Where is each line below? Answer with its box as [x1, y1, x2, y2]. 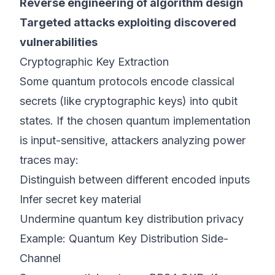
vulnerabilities [20, 36, 98, 48]
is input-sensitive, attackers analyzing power [20, 134, 246, 147]
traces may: [20, 153, 79, 166]
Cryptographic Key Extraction [20, 55, 169, 68]
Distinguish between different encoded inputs [20, 173, 250, 186]
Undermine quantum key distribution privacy [20, 212, 244, 225]
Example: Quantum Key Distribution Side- [20, 232, 228, 245]
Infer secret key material [20, 193, 141, 206]
